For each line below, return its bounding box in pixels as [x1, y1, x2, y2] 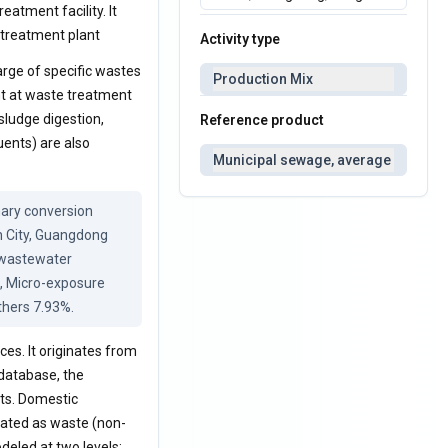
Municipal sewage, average [213, 152, 392, 168]
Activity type [200, 31, 281, 47]
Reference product [200, 112, 325, 128]
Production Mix [213, 71, 314, 87]
